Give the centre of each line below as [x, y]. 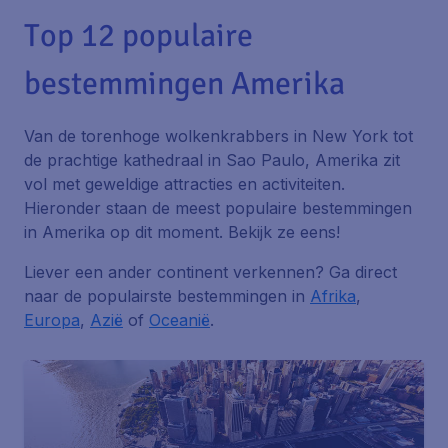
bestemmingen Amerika [184, 83]
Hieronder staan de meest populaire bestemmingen [218, 208]
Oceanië [179, 320]
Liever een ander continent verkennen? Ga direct [210, 272]
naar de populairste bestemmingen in [167, 296]
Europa [52, 320]
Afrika [333, 296]
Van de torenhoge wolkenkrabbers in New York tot [218, 136]
